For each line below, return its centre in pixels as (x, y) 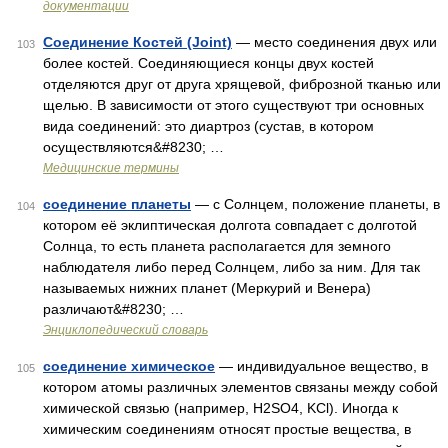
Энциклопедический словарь (125, 330)
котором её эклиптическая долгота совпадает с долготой (230, 225)
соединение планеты (117, 204)
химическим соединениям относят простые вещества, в (227, 429)
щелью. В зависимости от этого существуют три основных (233, 105)
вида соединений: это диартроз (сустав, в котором (208, 126)
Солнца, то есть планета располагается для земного (217, 246)
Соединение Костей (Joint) (137, 42)
